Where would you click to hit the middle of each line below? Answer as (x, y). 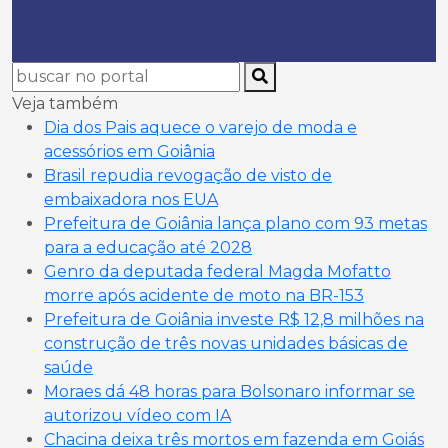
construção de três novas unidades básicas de (226, 343)
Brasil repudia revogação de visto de (188, 175)
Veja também (65, 103)
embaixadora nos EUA (131, 199)
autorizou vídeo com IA (137, 415)
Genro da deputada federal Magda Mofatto (217, 271)
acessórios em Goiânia (129, 151)
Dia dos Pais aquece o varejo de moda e (200, 127)
